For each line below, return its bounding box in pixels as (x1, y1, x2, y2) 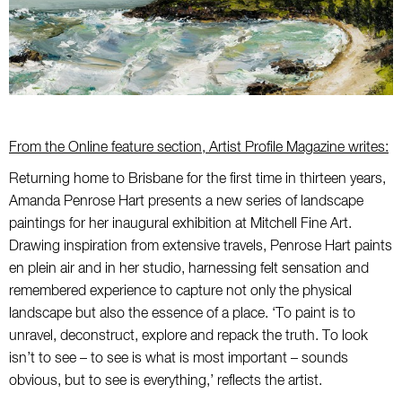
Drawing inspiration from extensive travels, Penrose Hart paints (9, 240, 392, 254)
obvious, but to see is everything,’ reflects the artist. (9, 374, 322, 389)
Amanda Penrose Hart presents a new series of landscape (9, 195, 363, 209)
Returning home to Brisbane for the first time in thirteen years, (9, 172, 386, 187)
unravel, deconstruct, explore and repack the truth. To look (9, 329, 368, 344)
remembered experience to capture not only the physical (9, 284, 352, 299)
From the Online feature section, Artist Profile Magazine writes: (9, 141, 389, 155)
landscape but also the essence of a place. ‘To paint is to (9, 307, 355, 321)
